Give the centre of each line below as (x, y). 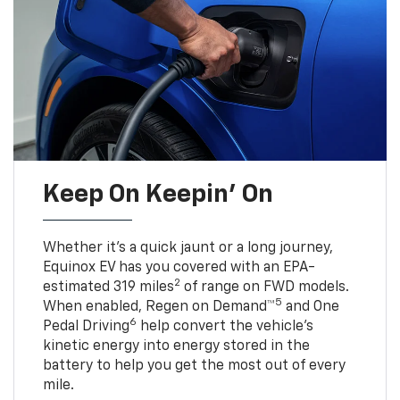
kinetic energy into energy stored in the (176, 346)
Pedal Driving (86, 326)
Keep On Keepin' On (158, 194)
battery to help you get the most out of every (194, 366)
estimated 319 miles (108, 287)
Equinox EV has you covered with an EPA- (179, 267)
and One (310, 307)
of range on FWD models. (264, 287)
